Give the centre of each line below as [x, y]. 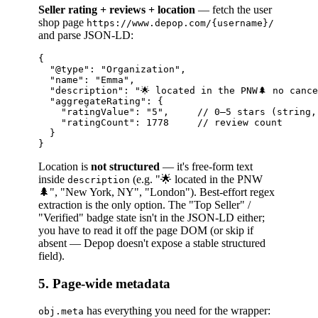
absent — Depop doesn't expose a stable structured [152, 243]
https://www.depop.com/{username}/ [180, 23]
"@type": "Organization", [112, 69]
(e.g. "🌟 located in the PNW [196, 179]
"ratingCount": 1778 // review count [160, 122]
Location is [65, 166]
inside [53, 179]
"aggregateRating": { [101, 101]
